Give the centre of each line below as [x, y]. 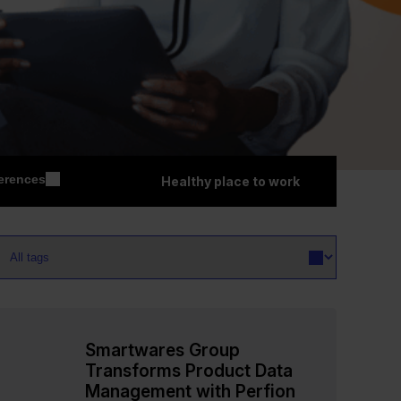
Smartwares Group [162, 350]
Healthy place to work [231, 181]
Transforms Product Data [189, 370]
